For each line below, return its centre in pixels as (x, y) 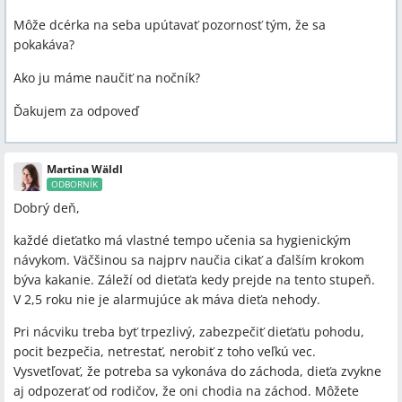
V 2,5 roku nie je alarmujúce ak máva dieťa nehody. (167, 300)
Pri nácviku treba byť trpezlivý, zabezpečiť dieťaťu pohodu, (189, 332)
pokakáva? (44, 45)
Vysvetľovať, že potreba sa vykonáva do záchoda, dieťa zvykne (197, 371)
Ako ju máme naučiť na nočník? (107, 78)
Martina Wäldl (85, 170)
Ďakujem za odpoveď (76, 111)
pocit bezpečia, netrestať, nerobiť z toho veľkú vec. (165, 352)
